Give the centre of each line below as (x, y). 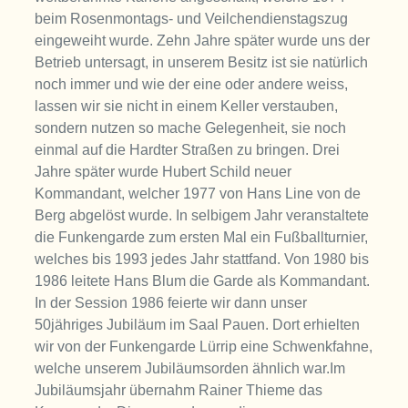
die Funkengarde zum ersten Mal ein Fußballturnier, (202, 238)
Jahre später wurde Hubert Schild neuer (163, 172)
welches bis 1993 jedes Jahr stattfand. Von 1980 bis (202, 260)
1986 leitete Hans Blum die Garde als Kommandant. (203, 281)
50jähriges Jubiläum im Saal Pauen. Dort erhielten (198, 325)
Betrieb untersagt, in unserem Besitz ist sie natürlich (202, 63)
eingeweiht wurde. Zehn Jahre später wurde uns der (203, 41)
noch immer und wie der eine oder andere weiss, (192, 85)
